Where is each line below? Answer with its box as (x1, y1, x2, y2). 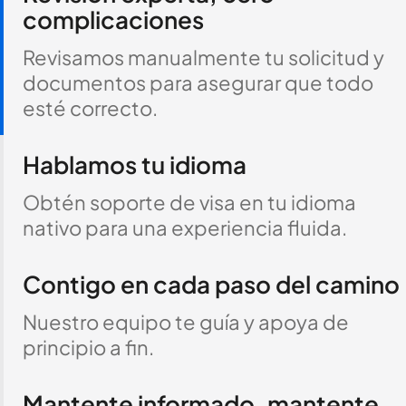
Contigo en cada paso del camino (22, 269, 400, 299)
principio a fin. (22, 334, 154, 360)
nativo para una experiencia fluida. (22, 215, 347, 240)
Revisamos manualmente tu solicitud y (22, 44, 384, 70)
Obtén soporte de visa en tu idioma (22, 189, 356, 215)
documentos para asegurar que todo (22, 70, 373, 95)
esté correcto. (22, 95, 158, 121)
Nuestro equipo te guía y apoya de (22, 309, 349, 334)
